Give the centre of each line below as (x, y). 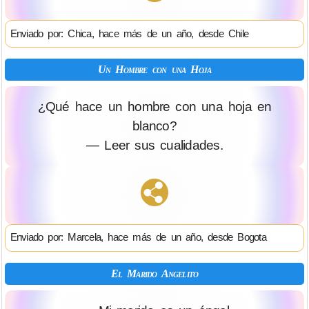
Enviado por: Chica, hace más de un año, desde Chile (129, 33)
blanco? (154, 126)
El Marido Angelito (154, 273)
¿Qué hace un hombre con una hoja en (154, 107)
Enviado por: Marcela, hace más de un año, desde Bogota (138, 237)
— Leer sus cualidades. (154, 146)
